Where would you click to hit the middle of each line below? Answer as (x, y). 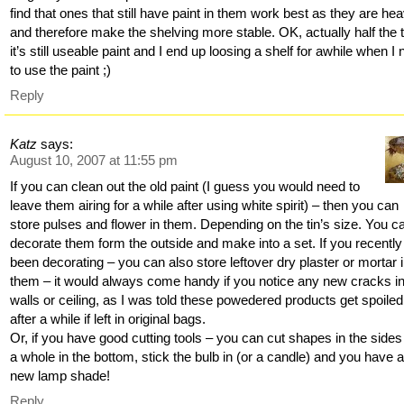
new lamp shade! (60, 376)
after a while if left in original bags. (108, 319)
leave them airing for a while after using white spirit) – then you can (205, 206)
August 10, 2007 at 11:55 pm (94, 161)
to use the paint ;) (61, 69)
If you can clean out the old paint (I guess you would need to (185, 187)
